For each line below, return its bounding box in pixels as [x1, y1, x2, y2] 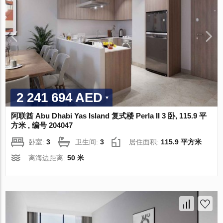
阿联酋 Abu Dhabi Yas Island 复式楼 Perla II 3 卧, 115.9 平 [11, 111, 207, 120]
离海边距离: [28, 154, 68, 162]
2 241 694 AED [16, 90, 103, 106]
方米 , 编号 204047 [11, 121, 73, 130]
